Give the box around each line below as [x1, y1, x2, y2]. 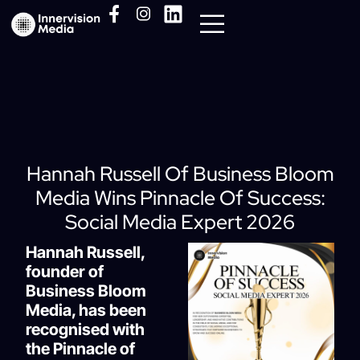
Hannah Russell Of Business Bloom [26, 160, 334, 187]
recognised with [26, 319, 145, 339]
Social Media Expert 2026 [65, 208, 295, 235]
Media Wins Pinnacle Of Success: [35, 184, 325, 211]
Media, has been [26, 300, 147, 320]
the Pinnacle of [26, 338, 136, 358]
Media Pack [23, 100, 89, 117]
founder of [26, 261, 104, 281]
